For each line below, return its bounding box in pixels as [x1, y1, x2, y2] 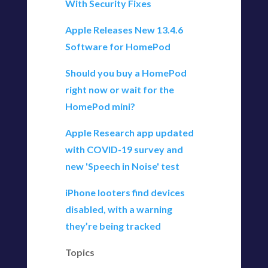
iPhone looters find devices [65, 187, 185, 198]
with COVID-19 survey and [65, 144, 183, 155]
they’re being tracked [65, 220, 161, 232]
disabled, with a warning [65, 203, 172, 215]
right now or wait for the [65, 84, 174, 95]
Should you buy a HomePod [65, 67, 187, 78]
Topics [65, 246, 95, 258]
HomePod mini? [65, 100, 135, 112]
